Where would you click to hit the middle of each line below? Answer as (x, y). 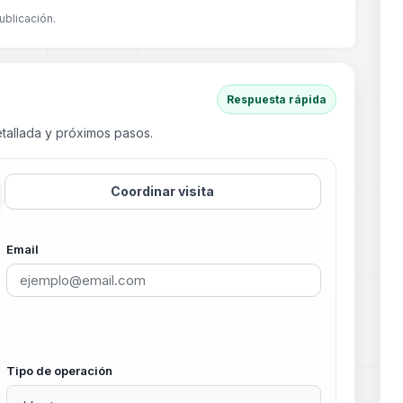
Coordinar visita (163, 191)
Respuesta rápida (277, 99)
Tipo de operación (59, 370)
